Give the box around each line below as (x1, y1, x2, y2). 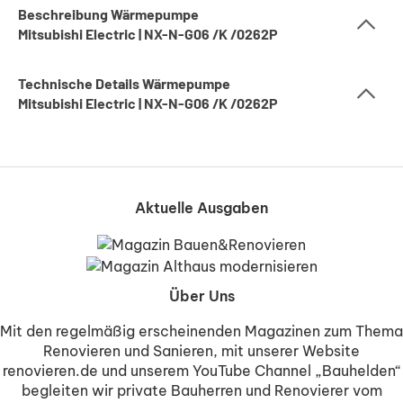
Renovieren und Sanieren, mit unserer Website (43, 342, 360, 361)
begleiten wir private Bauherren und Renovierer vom (21, 381, 382, 400)
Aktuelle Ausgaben (135, 199, 268, 218)
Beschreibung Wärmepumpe (18, 8, 199, 22)
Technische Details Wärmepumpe (18, 76, 230, 92)
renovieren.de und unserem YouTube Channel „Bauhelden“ (2, 362, 401, 381)
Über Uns (168, 286, 235, 305)
